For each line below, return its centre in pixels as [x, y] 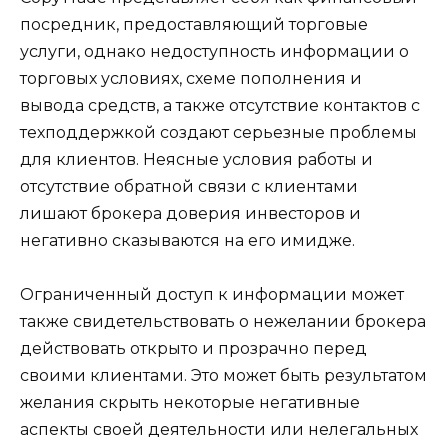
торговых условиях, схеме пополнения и [191, 78]
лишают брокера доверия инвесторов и [190, 213]
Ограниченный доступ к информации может [212, 294]
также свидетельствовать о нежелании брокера [223, 321]
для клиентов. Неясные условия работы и [196, 159]
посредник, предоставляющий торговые [194, 24]
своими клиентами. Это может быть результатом [223, 375]
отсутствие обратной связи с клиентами [189, 186]
